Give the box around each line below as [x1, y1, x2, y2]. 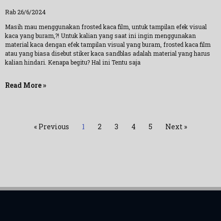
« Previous [34, 122, 69, 131]
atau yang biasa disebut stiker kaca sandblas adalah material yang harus [5, 49, 210, 57]
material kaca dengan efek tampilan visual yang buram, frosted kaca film [5, 40, 211, 48]
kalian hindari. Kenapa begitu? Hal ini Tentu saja [5, 58, 141, 66]
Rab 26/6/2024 [5, 8, 46, 16]
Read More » [5, 80, 46, 90]
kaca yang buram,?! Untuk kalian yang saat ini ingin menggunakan [5, 32, 196, 39]
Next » [165, 122, 187, 131]
